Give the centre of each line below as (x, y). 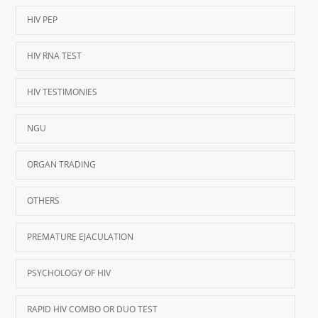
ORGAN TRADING (62, 164)
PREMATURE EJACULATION (81, 237)
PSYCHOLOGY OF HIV (69, 273)
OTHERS (44, 201)
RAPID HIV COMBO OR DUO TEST (93, 309)
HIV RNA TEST (55, 56)
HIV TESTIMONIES (62, 92)
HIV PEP (43, 20)
